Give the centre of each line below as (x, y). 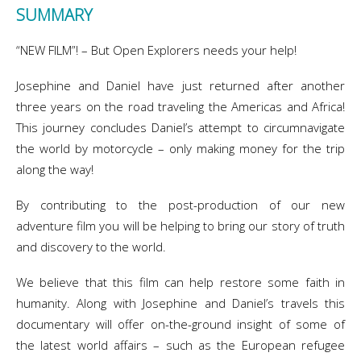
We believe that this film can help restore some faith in (180, 282)
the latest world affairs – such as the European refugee (180, 345)
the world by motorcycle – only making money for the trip (180, 148)
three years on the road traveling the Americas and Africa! (180, 106)
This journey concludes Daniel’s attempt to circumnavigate (180, 127)
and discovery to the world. (91, 247)
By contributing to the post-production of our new (180, 205)
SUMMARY (54, 15)
